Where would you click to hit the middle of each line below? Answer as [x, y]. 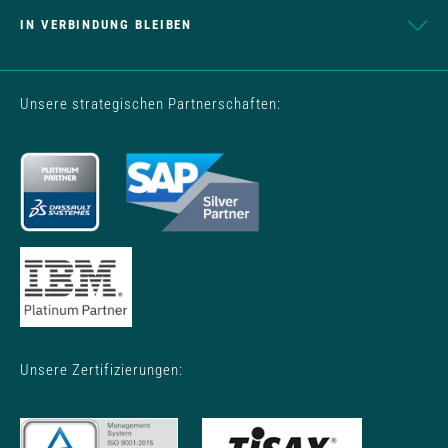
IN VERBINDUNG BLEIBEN [106, 25]
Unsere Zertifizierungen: [101, 370]
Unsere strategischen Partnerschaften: [150, 104]
